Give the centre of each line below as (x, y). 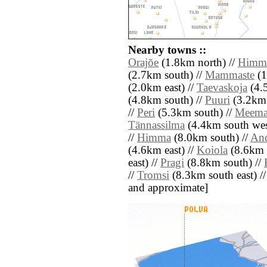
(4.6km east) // (162, 150)
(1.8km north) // (198, 63)
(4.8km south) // (167, 100)
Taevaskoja (222, 88)
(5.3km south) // (195, 113)
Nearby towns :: (167, 50)
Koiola (212, 150)
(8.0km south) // (211, 138)
